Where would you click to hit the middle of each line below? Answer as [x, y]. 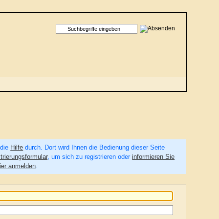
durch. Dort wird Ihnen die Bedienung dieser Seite [94, 147]
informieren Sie [153, 157]
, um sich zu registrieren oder [90, 157]
